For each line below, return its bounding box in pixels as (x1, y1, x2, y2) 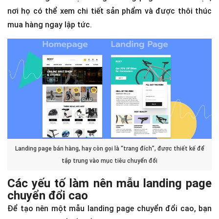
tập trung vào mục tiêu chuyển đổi (62, 157, 157, 164)
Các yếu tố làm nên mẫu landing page (7, 176, 212, 191)
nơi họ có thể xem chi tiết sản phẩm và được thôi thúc (7, 6, 212, 16)
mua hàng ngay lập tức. (7, 20, 92, 29)
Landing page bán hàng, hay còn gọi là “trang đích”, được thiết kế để (15, 145, 204, 152)
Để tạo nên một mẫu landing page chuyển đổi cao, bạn (7, 204, 212, 214)
